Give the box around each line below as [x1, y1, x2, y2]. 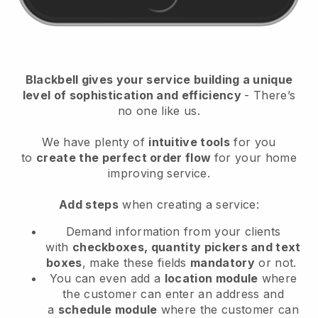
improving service [108, 165, 207, 180]
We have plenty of [42, 134, 149, 149]
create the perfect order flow [36, 150, 214, 165]
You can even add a [49, 270, 165, 285]
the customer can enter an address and [62, 286, 284, 301]
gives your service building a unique [78, 72, 293, 87]
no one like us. [118, 103, 200, 118]
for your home [214, 150, 297, 165]
